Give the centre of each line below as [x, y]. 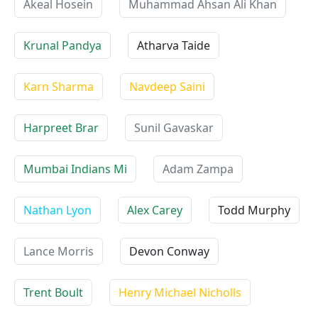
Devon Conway [169, 251]
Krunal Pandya [62, 45]
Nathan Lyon [57, 210]
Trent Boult [53, 292]
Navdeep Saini [167, 87]
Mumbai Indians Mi [75, 169]
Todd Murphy [254, 210]
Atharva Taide [174, 45]
